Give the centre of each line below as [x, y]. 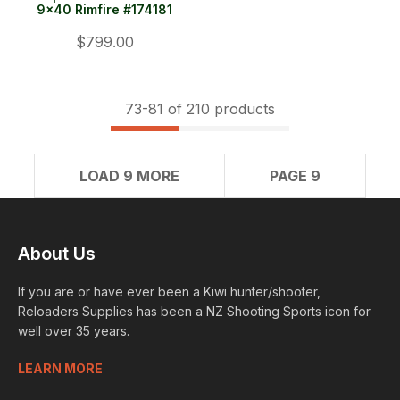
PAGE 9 [295, 176]
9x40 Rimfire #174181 [104, 10]
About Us [57, 254]
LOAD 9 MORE [129, 176]
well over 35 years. [74, 331]
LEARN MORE [60, 369]
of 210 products [219, 109]
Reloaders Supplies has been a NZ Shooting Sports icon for [194, 312]
